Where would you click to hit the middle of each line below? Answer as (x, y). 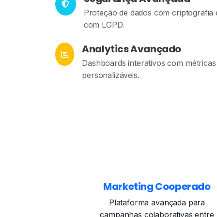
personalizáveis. (111, 75)
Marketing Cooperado (157, 186)
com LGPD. (104, 25)
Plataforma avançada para (157, 202)
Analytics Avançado (132, 49)
